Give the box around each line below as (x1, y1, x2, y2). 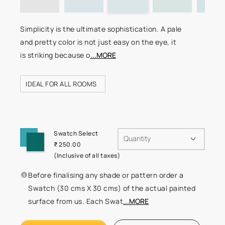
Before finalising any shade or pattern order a (28, 170, 184, 180)
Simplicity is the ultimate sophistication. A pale (20, 24, 182, 34)
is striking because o (20, 50, 90, 60)
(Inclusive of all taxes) (54, 151, 121, 160)
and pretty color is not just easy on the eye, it (20, 37, 177, 47)
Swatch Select (54, 129, 98, 138)
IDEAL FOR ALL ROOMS (26, 79, 97, 88)
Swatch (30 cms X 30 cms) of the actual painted (28, 183, 196, 193)
